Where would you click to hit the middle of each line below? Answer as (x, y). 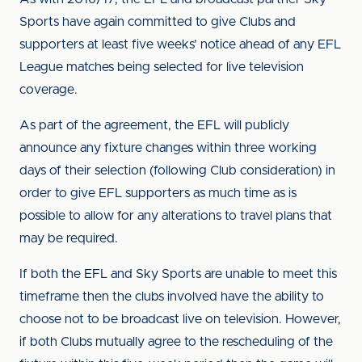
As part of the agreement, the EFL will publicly (154, 125)
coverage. (50, 90)
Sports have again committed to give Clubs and (158, 22)
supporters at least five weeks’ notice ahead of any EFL (180, 44)
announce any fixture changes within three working (168, 148)
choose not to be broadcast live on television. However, (180, 319)
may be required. (69, 238)
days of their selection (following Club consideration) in (177, 170)
